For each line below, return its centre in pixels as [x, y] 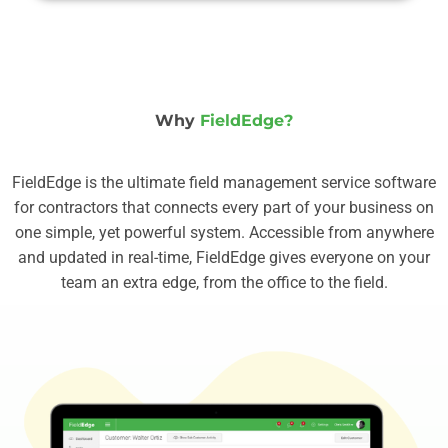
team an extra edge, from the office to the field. [224, 282]
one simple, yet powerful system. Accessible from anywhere [224, 232]
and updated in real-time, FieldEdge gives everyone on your [224, 257]
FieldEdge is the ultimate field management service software [224, 182]
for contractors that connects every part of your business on [224, 207]
